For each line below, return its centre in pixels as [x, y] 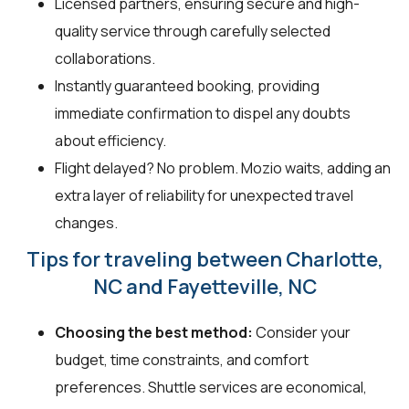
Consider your [302, 333]
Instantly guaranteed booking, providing [187, 86]
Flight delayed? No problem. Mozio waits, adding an [223, 168]
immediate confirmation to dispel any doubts [203, 114]
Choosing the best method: [154, 333]
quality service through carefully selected [193, 31]
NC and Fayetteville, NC [204, 287]
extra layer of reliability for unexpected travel [204, 196]
